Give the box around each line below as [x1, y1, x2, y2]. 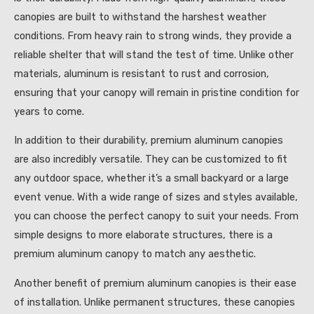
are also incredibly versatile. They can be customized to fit [14, 153, 287, 166]
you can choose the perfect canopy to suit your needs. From [14, 210, 299, 223]
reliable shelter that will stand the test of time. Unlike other [14, 48, 294, 61]
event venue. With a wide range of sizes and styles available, [14, 191, 298, 204]
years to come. [14, 104, 84, 118]
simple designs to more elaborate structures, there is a [14, 228, 273, 242]
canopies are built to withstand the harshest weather [14, 10, 266, 23]
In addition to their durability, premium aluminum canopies [14, 134, 283, 147]
